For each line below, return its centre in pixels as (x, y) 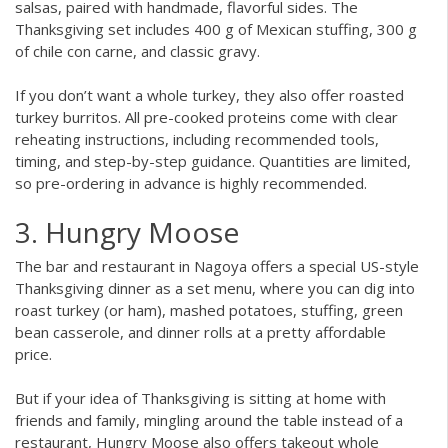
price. (33, 353)
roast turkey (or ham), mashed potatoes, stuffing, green (209, 309)
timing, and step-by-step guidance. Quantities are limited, (213, 161)
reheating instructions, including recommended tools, (197, 139)
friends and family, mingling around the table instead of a (209, 420)
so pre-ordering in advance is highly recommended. (191, 183)
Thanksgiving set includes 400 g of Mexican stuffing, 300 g (216, 28)
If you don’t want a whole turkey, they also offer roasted (209, 95)
